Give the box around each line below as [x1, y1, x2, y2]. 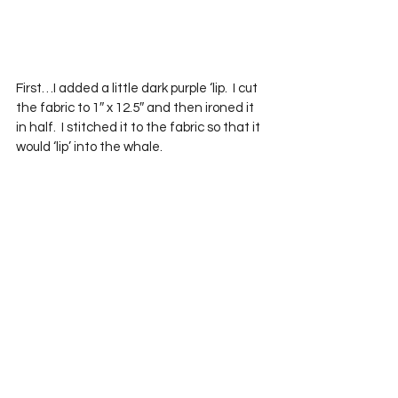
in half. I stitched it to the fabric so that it [16, 121, 263, 135]
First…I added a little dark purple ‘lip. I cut [16, 82, 260, 96]
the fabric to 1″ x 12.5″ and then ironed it [16, 101, 257, 115]
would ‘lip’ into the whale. [16, 140, 163, 155]
